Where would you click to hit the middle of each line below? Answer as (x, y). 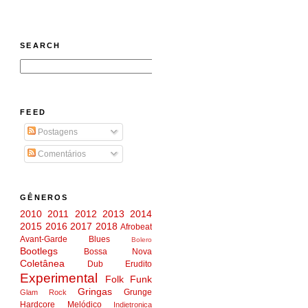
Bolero (142, 240)
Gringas (95, 292)
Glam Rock (44, 293)
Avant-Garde (44, 240)
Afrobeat (136, 227)
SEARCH (41, 45)
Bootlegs (39, 251)
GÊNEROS (44, 198)
